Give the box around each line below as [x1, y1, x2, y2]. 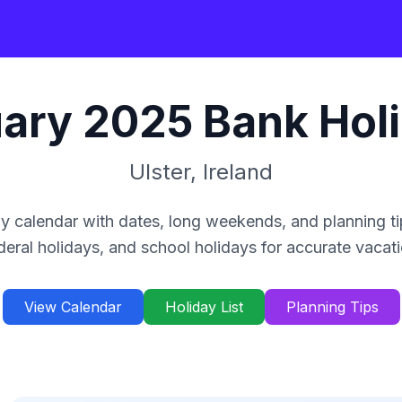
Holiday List [164, 298, 243, 316]
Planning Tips [285, 298, 379, 316]
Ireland [203, 159, 273, 185]
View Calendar [23, 298, 122, 316]
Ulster [129, 159, 190, 185]
